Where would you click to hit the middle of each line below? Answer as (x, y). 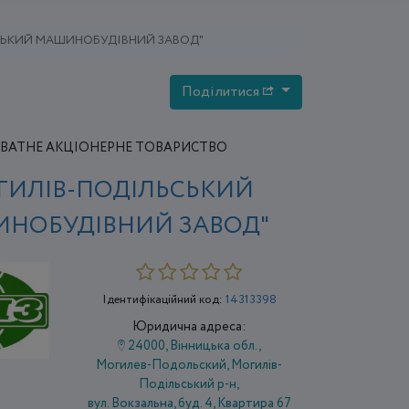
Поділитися (223, 91)
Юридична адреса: (189, 326)
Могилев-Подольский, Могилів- (189, 365)
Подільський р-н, (189, 384)
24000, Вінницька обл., (193, 346)
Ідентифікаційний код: (163, 299)
